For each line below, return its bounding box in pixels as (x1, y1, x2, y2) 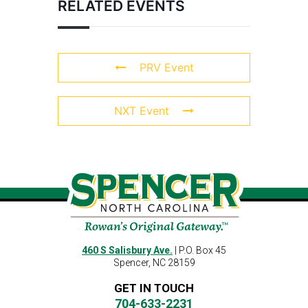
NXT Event (114, 104, 169, 118)
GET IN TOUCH (114, 280, 194, 295)
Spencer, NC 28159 (113, 256, 195, 268)
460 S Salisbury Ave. (82, 244, 173, 256)
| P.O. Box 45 (173, 244, 226, 256)
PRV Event (139, 60, 194, 75)
